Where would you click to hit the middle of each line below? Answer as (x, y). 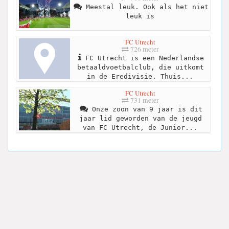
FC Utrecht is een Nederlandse (142, 58)
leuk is (140, 16)
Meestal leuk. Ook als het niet (145, 7)
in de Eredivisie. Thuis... (140, 77)
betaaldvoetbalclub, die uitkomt (140, 67)
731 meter (144, 100)
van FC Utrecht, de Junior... (140, 128)
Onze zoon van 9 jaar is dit (145, 109)
